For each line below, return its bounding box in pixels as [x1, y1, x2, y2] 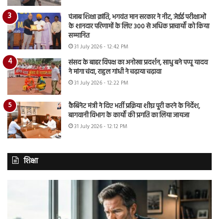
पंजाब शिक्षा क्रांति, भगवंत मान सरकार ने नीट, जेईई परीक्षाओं [68, 12, 206, 23]
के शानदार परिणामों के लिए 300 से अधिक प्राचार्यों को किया [68, 21, 209, 33]
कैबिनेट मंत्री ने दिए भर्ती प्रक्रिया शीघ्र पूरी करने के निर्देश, [68, 101, 200, 112]
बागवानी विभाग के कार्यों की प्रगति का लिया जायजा [68, 110, 189, 122]
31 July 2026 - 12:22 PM [74, 79, 128, 88]
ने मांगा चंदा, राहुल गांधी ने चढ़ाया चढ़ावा [68, 66, 161, 78]
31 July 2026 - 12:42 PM [74, 43, 128, 52]
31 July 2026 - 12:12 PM [74, 122, 127, 131]
